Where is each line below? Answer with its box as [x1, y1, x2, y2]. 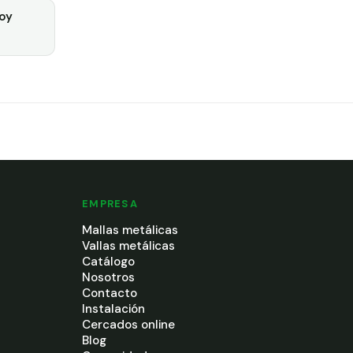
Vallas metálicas [82, 238, 175, 255]
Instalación [82, 301, 145, 318]
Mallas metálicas [82, 222, 178, 239]
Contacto [82, 285, 137, 302]
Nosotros [82, 269, 135, 286]
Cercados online [82, 317, 175, 333]
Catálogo [82, 254, 135, 270]
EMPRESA [82, 197, 138, 211]
